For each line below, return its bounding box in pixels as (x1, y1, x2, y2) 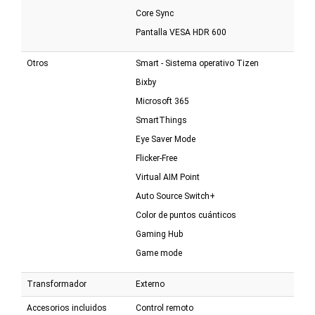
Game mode (136, 248, 182, 259)
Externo (136, 279, 165, 290)
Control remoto (136, 303, 193, 314)
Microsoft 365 (136, 96, 189, 107)
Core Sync (136, 8, 174, 19)
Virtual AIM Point (136, 172, 200, 183)
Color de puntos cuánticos (136, 210, 236, 221)
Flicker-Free (136, 153, 177, 164)
